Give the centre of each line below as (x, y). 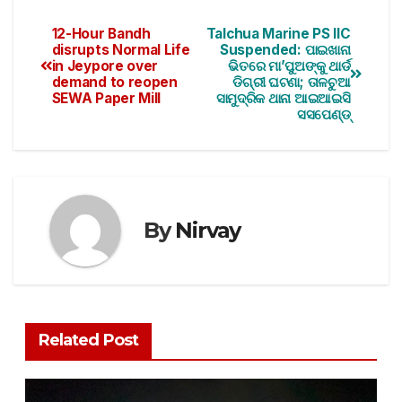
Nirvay (208, 231)
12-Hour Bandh (101, 33)
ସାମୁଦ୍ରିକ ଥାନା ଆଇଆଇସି (283, 98)
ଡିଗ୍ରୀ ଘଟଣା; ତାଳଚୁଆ (292, 82)
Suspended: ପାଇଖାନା (285, 49)
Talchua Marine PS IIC (278, 33)
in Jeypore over (105, 66)
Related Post (88, 340)
